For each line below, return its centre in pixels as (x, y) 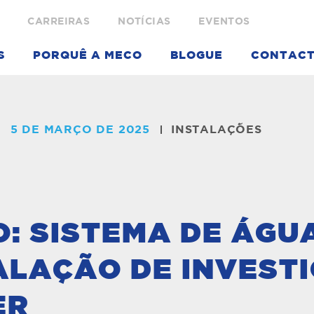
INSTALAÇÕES (217, 130)
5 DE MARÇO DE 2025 (80, 130)
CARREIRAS (59, 22)
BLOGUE (197, 55)
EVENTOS (224, 22)
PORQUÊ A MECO (88, 55)
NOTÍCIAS (144, 22)
